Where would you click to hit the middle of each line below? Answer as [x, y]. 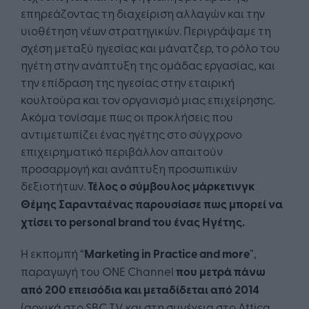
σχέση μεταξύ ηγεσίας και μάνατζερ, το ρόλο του [150, 48]
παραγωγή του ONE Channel [98, 271]
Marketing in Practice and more [167, 253]
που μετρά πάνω [221, 271]
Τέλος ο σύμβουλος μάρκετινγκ [171, 186]
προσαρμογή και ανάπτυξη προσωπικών [129, 168]
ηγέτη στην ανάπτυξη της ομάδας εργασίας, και [148, 65]
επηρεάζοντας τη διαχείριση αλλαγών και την [143, 13]
